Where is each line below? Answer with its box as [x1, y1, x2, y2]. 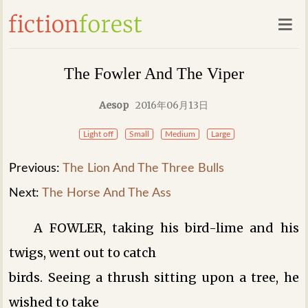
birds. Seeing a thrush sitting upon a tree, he [9, 269, 299, 285]
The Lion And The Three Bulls [63, 162, 225, 175]
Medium [164, 129, 195, 138]
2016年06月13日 [135, 98, 209, 111]
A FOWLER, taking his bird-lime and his [34, 219, 299, 236]
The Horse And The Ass [42, 187, 172, 200]
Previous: [9, 162, 63, 175]
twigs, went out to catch [9, 244, 157, 261]
